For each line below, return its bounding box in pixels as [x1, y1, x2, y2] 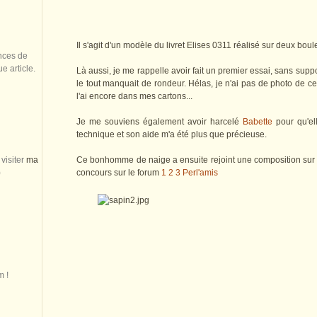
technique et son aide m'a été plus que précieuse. [76, 129, 267, 140]
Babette [243, 117, 272, 127]
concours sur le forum [76, 168, 161, 178]
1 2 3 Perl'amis [161, 168, 218, 178]
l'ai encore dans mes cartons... [76, 91, 192, 102]
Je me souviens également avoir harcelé [76, 117, 243, 127]
